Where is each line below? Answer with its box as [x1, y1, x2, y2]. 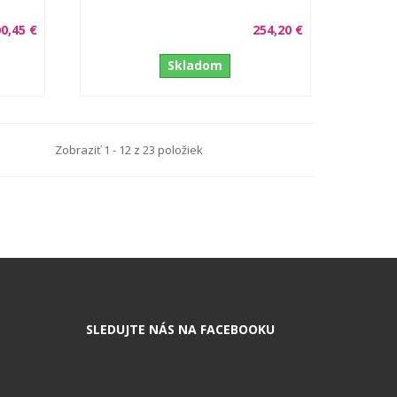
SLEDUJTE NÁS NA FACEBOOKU [86, 320, 275, 338]
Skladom [167, 56, 222, 74]
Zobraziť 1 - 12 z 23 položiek [54, 142, 203, 159]
